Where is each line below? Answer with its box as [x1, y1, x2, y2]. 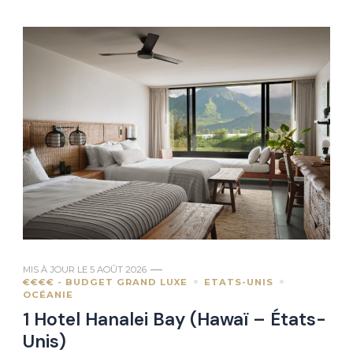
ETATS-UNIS [204, 276, 273, 288]
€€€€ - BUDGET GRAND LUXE [23, 276, 188, 288]
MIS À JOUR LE [23, 263, 90, 275]
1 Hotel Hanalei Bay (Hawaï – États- [23, 307, 326, 331]
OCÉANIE [23, 288, 73, 300]
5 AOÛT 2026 [90, 263, 147, 275]
